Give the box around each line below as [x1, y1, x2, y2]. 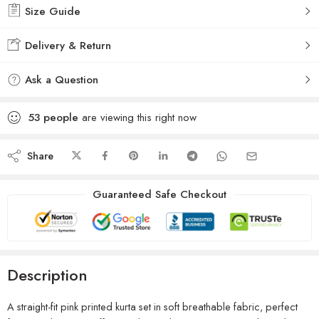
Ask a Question [21, 71, 98, 88]
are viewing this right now [78, 109, 197, 125]
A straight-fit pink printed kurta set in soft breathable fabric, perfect [7, 299, 298, 315]
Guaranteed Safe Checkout [93, 186, 226, 202]
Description [7, 263, 88, 287]
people [43, 109, 78, 125]
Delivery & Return [21, 37, 111, 53]
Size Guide [21, 3, 80, 19]
